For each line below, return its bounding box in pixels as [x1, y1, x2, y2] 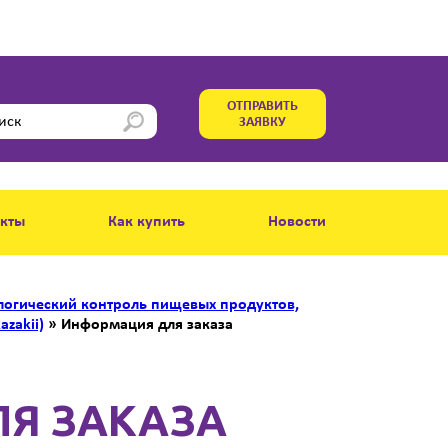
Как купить [108, 214, 186, 230]
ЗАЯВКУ [239, 115, 286, 130]
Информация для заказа [61, 317, 233, 333]
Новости [267, 214, 326, 230]
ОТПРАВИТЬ [227, 99, 298, 114]
